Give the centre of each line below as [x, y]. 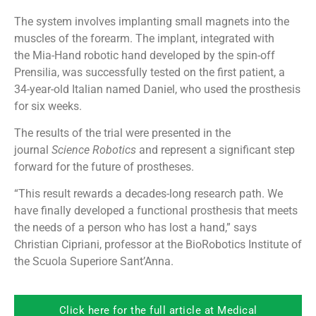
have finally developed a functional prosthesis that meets [156, 211]
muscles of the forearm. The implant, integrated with [144, 38]
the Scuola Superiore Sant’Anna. [94, 262]
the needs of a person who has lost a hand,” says [135, 228]
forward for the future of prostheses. [104, 167]
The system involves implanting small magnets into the [152, 21]
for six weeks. [48, 106]
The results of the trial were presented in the [122, 133]
